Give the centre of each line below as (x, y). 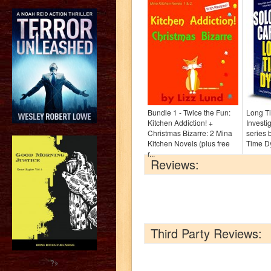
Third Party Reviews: (206, 233)
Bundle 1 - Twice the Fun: (189, 112)
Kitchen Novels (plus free (189, 143)
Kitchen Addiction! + (180, 122)
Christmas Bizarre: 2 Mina (190, 133)
